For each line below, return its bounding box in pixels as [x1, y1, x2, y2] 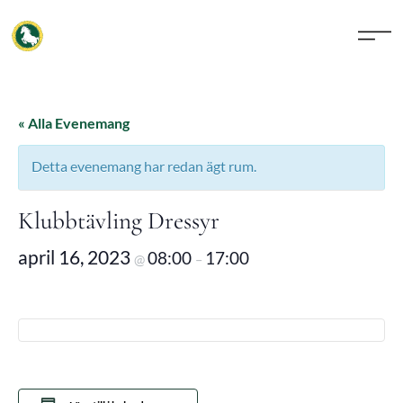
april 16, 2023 [18, 246, 134, 268]
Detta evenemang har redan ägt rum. [31, 157, 256, 175]
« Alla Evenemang [18, 114, 130, 131]
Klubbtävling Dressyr [18, 206, 219, 236]
